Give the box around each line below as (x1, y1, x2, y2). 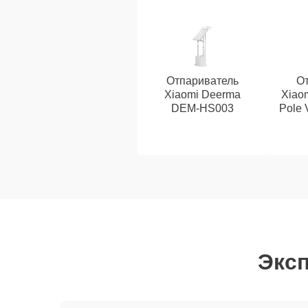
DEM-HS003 (170, 102, 234, 114)
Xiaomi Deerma (164, 89, 241, 100)
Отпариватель (166, 75, 239, 87)
